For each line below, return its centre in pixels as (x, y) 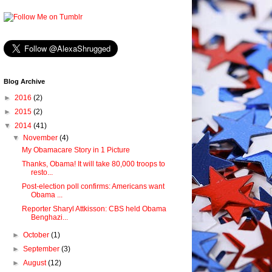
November (42, 138)
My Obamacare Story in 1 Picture (76, 150)
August (36, 263)
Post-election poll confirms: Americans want (93, 186)
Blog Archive (24, 81)
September (42, 249)
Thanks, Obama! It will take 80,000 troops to (93, 164)
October (37, 235)
